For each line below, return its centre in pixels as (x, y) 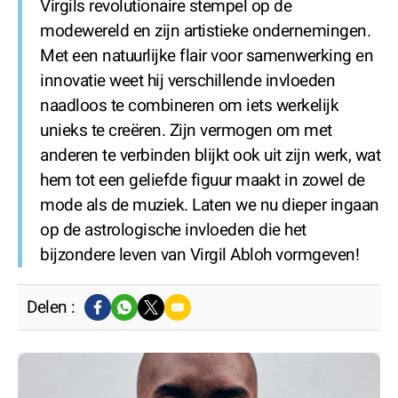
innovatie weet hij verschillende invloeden (187, 81)
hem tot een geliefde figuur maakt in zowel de (203, 180)
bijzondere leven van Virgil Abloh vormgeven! (199, 255)
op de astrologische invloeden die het (173, 230)
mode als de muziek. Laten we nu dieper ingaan (210, 205)
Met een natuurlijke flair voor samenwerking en (207, 56)
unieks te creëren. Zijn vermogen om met (186, 131)
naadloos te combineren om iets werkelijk (189, 106)
